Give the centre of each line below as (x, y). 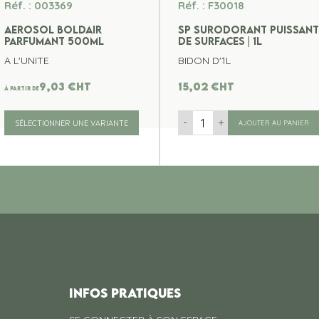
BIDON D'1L (204, 61)
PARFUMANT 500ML (54, 41)
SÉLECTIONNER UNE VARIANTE (72, 123)
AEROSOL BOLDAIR (53, 30)
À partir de (22, 88)
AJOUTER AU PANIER (274, 122)
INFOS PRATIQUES (125, 293)
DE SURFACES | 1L (220, 41)
